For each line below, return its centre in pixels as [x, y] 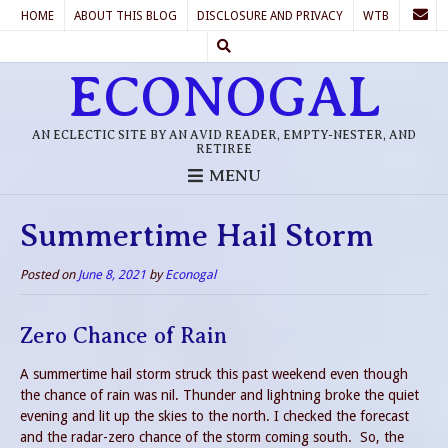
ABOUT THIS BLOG [125, 16]
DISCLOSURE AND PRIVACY [270, 16]
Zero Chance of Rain [123, 335]
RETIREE [224, 149]
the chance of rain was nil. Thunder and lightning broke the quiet [219, 395]
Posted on [49, 274]
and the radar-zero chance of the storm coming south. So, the [212, 437]
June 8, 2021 [112, 274]
